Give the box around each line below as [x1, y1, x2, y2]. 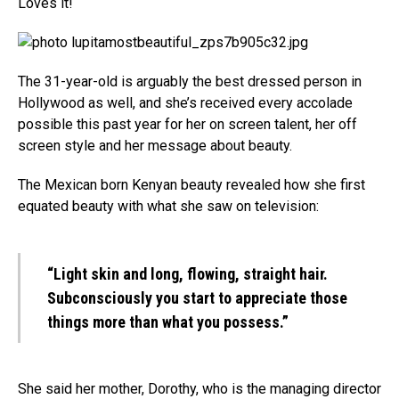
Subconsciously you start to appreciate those [47, 289, 347, 307]
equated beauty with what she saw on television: [18, 198, 319, 215]
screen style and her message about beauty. [18, 137, 292, 154]
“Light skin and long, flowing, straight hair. [47, 265, 331, 283]
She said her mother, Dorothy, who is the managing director [18, 380, 381, 397]
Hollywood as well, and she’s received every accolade [18, 94, 353, 111]
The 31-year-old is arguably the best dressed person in [18, 73, 362, 90]
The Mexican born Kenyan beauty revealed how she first [18, 176, 365, 193]
